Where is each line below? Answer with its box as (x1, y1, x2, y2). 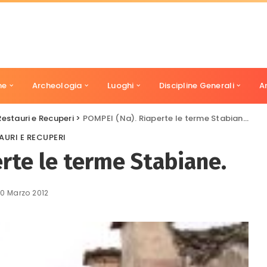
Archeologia (32, 80, 82, 91)
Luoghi (107, 80, 134, 91)
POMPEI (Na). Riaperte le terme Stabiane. (82, 113, 243, 124)
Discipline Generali (159, 80, 234, 91)
